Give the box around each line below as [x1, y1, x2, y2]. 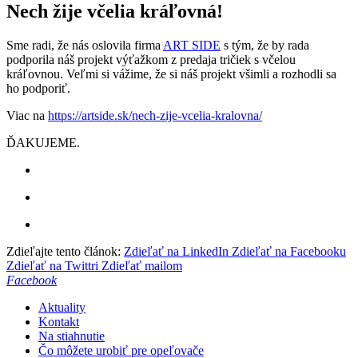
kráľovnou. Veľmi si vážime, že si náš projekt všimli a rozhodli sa [6, 67, 336, 82]
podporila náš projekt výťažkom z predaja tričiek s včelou [6, 53, 296, 67]
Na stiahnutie [38, 329, 105, 344]
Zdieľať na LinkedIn [124, 245, 229, 259]
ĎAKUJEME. [6, 136, 80, 150]
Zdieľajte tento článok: [6, 245, 121, 259]
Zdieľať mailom [101, 259, 182, 273]
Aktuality [38, 300, 86, 315]
